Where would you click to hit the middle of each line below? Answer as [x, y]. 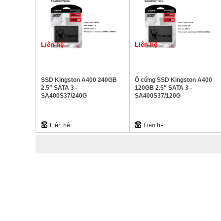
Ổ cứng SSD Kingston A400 [173, 80]
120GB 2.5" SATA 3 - [163, 88]
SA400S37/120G [158, 96]
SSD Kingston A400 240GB [79, 80]
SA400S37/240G [64, 96]
